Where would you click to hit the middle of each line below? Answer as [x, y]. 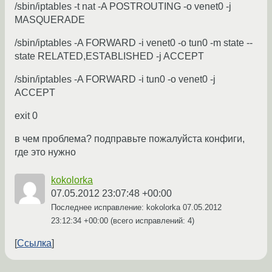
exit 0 [26, 116]
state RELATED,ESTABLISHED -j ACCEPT [109, 56]
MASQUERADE [50, 20]
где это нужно [45, 152]
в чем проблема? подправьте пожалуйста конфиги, [130, 139]
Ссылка [34, 243]
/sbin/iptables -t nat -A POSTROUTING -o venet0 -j [123, 7]
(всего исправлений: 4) [151, 221]
